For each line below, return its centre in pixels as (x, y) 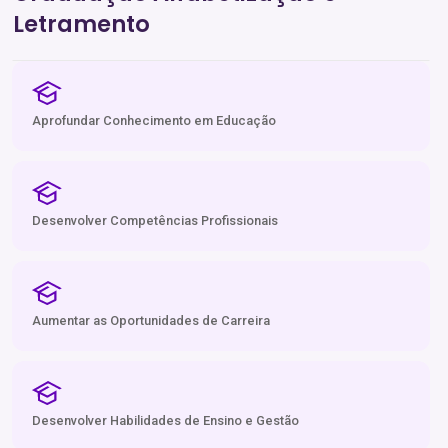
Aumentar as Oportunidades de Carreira (151, 320)
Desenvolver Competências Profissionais (155, 220)
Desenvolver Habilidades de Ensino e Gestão (165, 420)
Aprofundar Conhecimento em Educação (154, 120)
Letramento (81, 23)
